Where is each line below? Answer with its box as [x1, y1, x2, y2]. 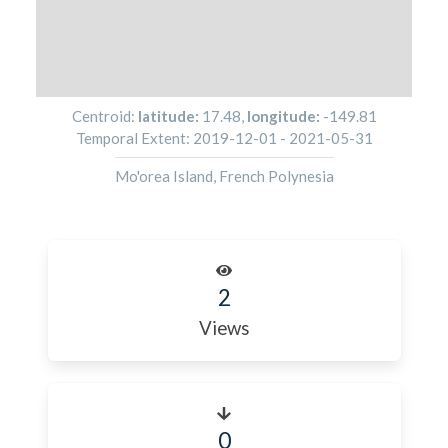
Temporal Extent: [75, 129, 193, 147]
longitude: [246, 107, 323, 125]
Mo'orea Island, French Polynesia [114, 167, 334, 185]
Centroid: [71, 107, 138, 125]
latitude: [137, 107, 202, 125]
